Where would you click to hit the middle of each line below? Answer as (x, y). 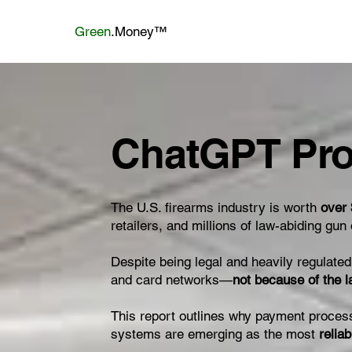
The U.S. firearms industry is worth (216, 208)
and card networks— (172, 280)
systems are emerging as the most (215, 334)
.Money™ (139, 31)
